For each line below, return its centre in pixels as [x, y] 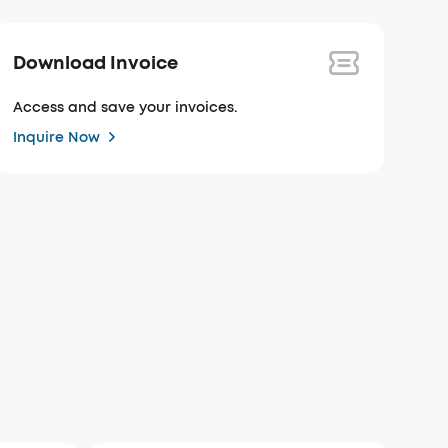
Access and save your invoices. [126, 107]
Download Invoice [96, 62]
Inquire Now [57, 137]
